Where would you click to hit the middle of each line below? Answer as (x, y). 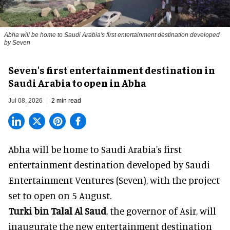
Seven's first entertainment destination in (112, 69)
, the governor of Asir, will (161, 210)
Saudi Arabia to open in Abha (77, 82)
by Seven (17, 42)
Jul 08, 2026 (25, 100)
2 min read (66, 100)
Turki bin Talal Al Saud (57, 210)
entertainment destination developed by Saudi (109, 164)
